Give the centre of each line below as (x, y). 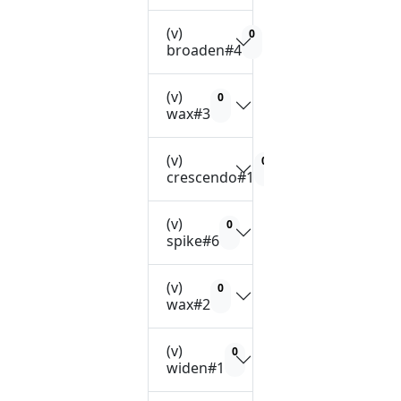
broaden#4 (205, 50)
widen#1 (196, 368)
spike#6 (193, 241)
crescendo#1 (211, 177)
